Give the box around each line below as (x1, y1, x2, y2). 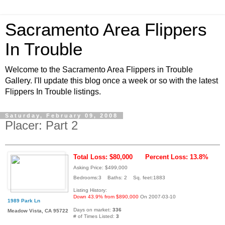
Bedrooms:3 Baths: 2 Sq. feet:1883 (73, 174, 165, 180)
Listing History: (73, 187, 107, 193)
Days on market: (73, 206, 113, 212)
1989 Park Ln (8, 197, 40, 203)
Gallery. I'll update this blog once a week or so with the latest (5, 76, 218, 85)
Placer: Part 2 (5, 119, 78, 132)
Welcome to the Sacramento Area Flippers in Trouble (5, 65, 193, 74)
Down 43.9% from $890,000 (73, 193, 139, 199)
